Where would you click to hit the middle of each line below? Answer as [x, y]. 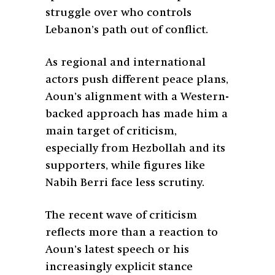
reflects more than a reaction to [132, 232]
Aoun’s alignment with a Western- [137, 97]
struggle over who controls [118, 13]
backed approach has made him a [137, 114]
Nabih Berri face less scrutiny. [125, 183]
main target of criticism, [111, 131]
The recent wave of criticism [121, 215]
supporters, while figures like [125, 165]
